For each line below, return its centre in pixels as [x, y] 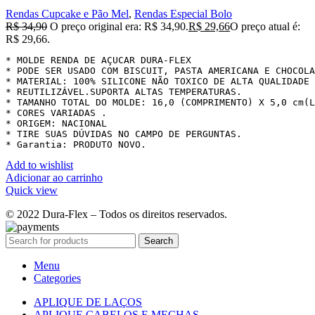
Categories [57, 278]
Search [159, 240]
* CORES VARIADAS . [56, 112]
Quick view [32, 190]
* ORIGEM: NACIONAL [56, 123]
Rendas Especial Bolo [183, 13]
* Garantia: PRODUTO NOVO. [76, 144]
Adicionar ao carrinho [54, 177]
